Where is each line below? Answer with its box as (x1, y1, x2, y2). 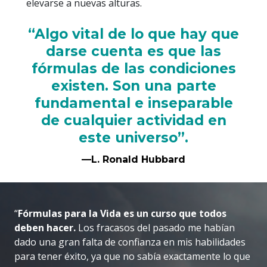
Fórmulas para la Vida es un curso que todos (18, 207, 226, 221)
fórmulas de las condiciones (31, 60, 236, 77)
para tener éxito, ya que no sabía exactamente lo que (14, 250, 250, 263)
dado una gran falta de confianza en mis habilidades (14, 235, 246, 249)
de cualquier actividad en (41, 112, 226, 129)
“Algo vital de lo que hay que (28, 26, 239, 43)
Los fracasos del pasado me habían (76, 221, 235, 235)
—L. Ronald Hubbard (82, 154, 185, 166)
